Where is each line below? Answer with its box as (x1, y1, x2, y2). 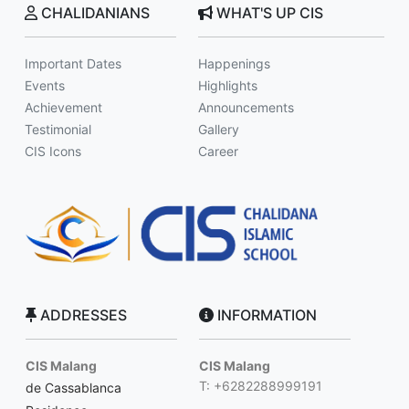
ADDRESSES (37, 305, 127, 324)
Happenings (198, 56, 270, 71)
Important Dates (25, 56, 121, 71)
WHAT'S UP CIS (213, 4, 323, 22)
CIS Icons (25, 143, 81, 159)
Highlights (198, 78, 257, 93)
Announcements (198, 100, 294, 115)
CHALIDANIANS (37, 4, 150, 22)
